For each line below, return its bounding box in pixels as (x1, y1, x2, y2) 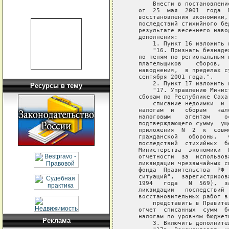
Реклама (42, 217, 71, 224)
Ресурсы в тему (30, 82, 82, 89)
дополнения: (127, 33, 178, 40)
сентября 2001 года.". (127, 73, 214, 80)
